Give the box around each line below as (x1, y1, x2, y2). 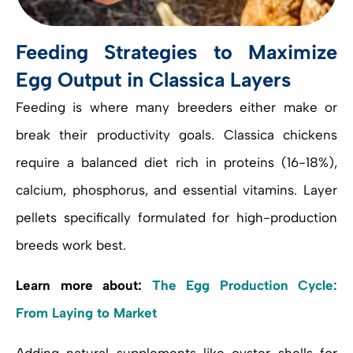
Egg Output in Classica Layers (16, 68, 291, 92)
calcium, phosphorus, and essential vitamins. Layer (16, 182, 337, 199)
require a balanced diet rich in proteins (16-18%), (16, 154, 337, 171)
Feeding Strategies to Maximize (16, 40, 337, 65)
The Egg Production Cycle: (151, 277, 337, 294)
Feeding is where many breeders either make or (16, 99, 337, 116)
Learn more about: (16, 277, 152, 294)
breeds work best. (16, 237, 126, 254)
